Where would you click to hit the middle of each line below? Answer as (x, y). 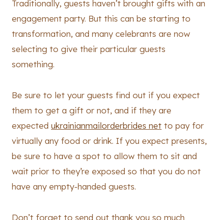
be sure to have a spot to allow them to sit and (104, 156)
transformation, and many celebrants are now (101, 34)
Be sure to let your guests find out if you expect (106, 95)
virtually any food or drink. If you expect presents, (109, 141)
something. (33, 64)
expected (31, 126)
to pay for (183, 126)
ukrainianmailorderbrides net (106, 126)
